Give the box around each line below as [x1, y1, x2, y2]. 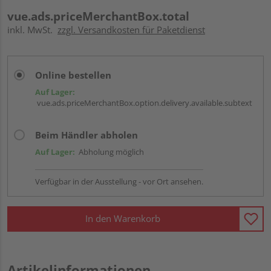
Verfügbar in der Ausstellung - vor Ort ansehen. [35, 175, 203, 187]
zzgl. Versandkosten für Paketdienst [57, 23, 205, 36]
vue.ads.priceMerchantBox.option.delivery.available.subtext [35, 97, 252, 108]
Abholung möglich [75, 146, 144, 157]
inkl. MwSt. [7, 23, 57, 36]
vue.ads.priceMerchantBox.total [7, 8, 189, 24]
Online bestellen [35, 68, 111, 81]
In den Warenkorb [85, 212, 160, 225]
